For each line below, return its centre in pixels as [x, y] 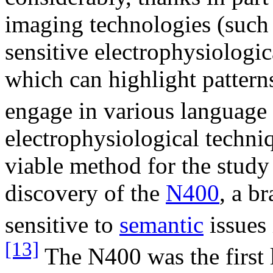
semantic [161, 224]
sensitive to [62, 224]
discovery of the [85, 193]
